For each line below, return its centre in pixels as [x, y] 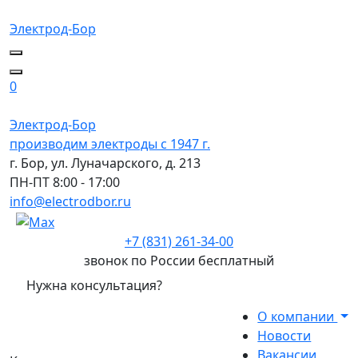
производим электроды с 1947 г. [110, 144]
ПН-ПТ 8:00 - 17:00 [65, 182]
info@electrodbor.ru [70, 201]
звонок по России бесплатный [179, 260]
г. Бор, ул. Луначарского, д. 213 [105, 163]
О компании [298, 316]
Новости [284, 335]
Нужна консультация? [94, 285]
